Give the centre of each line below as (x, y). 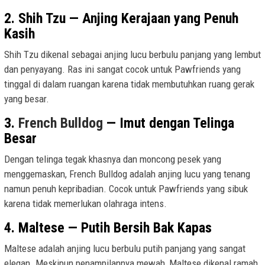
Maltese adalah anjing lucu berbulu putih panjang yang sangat (125, 248)
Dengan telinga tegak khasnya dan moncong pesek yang (113, 159)
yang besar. (27, 98)
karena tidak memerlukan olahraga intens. (85, 203)
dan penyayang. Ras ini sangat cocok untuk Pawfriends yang (122, 69)
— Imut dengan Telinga (169, 123)
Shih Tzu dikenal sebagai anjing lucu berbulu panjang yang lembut (132, 54)
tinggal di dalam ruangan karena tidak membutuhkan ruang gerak (129, 84)
